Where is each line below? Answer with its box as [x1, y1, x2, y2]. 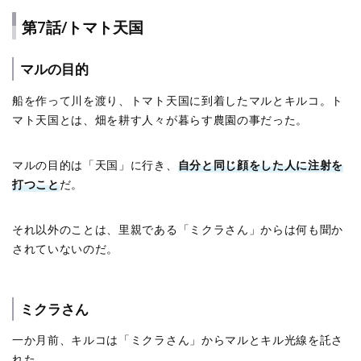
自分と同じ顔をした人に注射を [177, 156, 344, 172]
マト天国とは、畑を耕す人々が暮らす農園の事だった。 [12, 111, 308, 127]
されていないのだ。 [12, 240, 119, 256]
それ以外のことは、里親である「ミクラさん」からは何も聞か [12, 221, 344, 237]
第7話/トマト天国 [22, 15, 143, 38]
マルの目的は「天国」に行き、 [12, 156, 178, 172]
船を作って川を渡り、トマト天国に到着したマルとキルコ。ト [12, 92, 344, 108]
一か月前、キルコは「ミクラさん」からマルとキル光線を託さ [12, 332, 344, 348]
